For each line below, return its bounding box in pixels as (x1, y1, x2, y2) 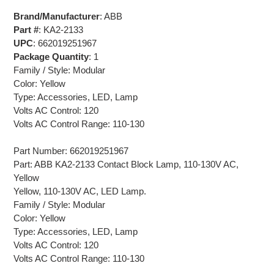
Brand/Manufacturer (13, 10, 100, 21)
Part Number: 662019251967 (13, 145, 128, 156)
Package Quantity (13, 51, 89, 62)
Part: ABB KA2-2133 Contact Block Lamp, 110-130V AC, (13, 158, 239, 169)
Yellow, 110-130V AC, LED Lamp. (13, 185, 146, 196)
